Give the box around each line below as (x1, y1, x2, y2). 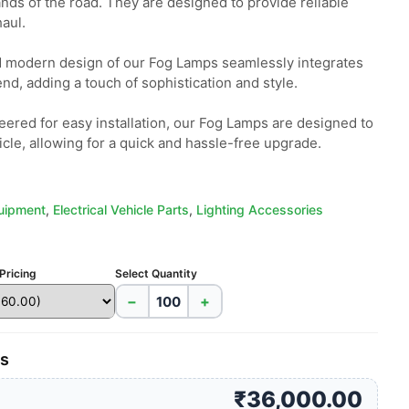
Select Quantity (114, 267, 197, 280)
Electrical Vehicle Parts (52, 202, 189, 217)
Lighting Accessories (195, 202, 323, 217)
